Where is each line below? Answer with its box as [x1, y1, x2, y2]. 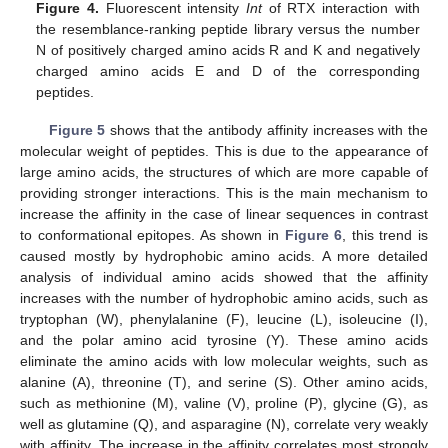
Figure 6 [284, 227, 343, 244]
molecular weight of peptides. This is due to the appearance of [20, 143, 428, 160]
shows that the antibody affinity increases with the [105, 122, 429, 139]
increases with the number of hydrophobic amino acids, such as [20, 290, 428, 307]
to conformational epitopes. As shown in [20, 227, 285, 244]
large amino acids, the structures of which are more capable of [20, 164, 428, 181]
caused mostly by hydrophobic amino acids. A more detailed [20, 248, 428, 265]
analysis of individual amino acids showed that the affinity [20, 269, 428, 286]
